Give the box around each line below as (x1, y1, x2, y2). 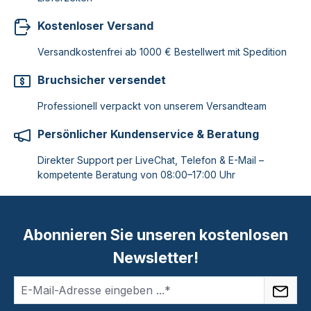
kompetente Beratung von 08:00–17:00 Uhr (37, 169, 235, 180)
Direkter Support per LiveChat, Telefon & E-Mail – (37, 154, 264, 166)
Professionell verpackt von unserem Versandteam (37, 100, 267, 112)
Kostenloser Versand (37, 19, 153, 33)
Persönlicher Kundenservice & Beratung (37, 127, 259, 141)
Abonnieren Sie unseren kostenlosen (23, 226, 288, 244)
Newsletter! (112, 249, 199, 267)
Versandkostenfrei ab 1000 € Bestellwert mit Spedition (37, 46, 287, 58)
